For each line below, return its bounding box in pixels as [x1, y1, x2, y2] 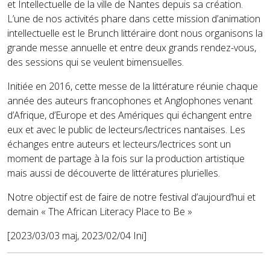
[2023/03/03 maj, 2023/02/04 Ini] [7, 229, 146, 242]
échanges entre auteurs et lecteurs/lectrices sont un [7, 137, 231, 151]
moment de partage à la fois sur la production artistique [7, 152, 245, 165]
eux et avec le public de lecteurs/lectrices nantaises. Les [7, 123, 245, 136]
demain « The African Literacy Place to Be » [7, 205, 192, 218]
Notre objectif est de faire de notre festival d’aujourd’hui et [7, 190, 256, 204]
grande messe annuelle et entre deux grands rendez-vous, [7, 41, 256, 54]
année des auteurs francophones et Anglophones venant [7, 94, 253, 107]
